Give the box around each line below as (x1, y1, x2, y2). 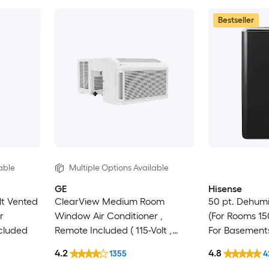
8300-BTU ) (54, 238, 103, 250)
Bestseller (217, 14, 254, 25)
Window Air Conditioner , (54, 210, 163, 222)
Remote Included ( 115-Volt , (54, 224, 172, 236)
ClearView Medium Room (54, 195, 165, 207)
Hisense (208, 183, 242, 195)
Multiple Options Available (68, 163, 169, 174)
